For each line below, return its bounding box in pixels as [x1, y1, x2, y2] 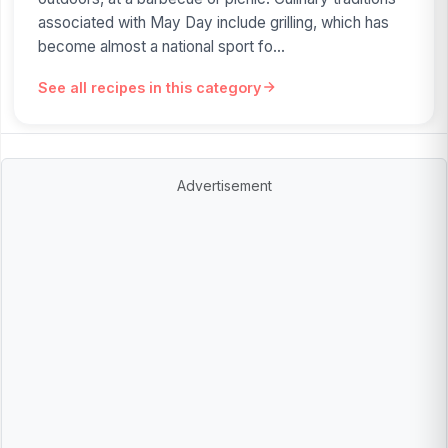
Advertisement [176, 176, 272, 194]
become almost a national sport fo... [38, 36, 285, 56]
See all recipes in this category [38, 78, 261, 96]
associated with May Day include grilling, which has [38, 12, 389, 32]
